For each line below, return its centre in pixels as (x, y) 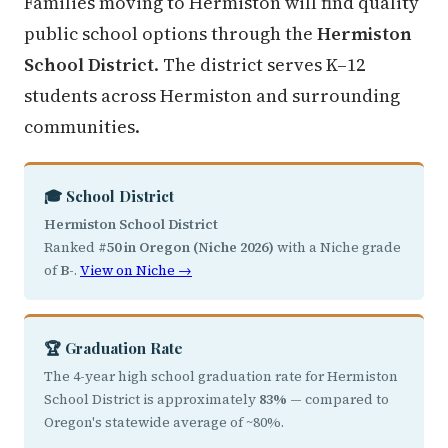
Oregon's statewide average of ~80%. (164, 422)
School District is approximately (151, 399)
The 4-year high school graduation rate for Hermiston (221, 376)
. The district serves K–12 (259, 64)
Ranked (71, 247)
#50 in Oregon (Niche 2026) (186, 247)
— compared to (338, 399)
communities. (82, 126)
